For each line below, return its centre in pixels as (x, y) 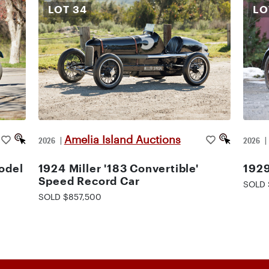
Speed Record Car (89, 181)
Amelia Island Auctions (122, 139)
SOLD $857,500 (70, 197)
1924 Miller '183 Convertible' (118, 168)
